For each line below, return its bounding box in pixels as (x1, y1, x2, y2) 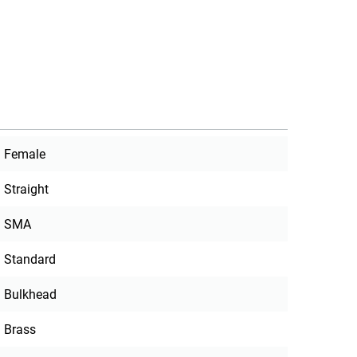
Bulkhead (4, 287, 57, 303)
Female (4, 147, 46, 163)
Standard (4, 252, 57, 268)
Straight (4, 182, 49, 198)
